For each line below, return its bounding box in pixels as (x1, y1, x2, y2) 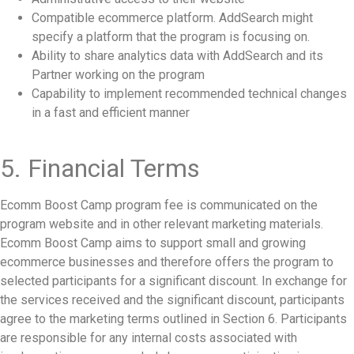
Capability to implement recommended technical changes (32, 86, 347, 102)
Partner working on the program (32, 67, 205, 83)
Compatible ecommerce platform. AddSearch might (32, 10, 313, 26)
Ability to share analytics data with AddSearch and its (32, 48, 323, 64)
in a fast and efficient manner (32, 105, 190, 121)
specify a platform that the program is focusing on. (32, 29, 310, 45)
